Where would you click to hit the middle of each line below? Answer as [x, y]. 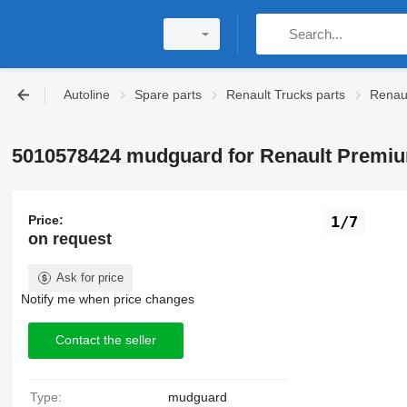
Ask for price [89, 277]
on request [69, 238]
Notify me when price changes [107, 298]
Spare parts [168, 94]
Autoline [87, 94]
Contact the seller [105, 340]
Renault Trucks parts [286, 94]
